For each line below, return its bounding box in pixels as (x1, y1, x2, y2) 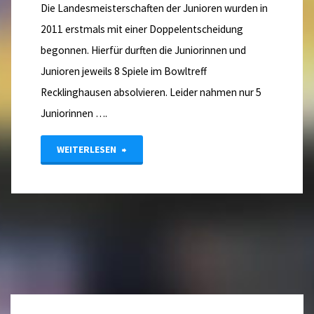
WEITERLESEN (56, 142, 116, 156)
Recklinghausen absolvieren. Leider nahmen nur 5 (40, 86, 261, 100)
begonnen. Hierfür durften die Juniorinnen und (40, 43, 246, 57)
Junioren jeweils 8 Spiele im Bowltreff (40, 64, 207, 78)
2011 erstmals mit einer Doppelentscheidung (40, 22, 243, 36)
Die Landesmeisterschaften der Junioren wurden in (40, 1, 268, 15)
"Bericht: (125, 142, 166, 156)
